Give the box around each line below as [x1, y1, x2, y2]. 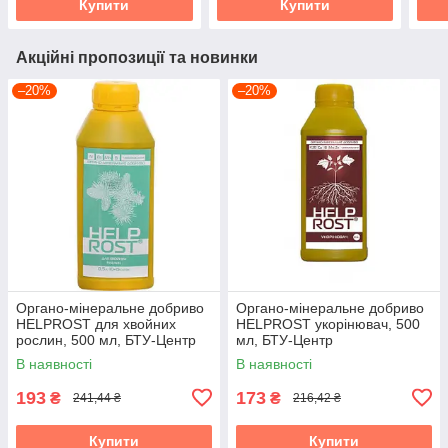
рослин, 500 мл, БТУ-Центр [16, 331, 196, 348]
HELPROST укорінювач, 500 [236, 315, 420, 332]
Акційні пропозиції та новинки [16, 48, 258, 66]
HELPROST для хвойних [16, 315, 176, 332]
